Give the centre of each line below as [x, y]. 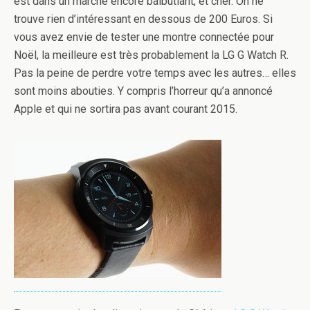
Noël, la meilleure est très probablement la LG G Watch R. [151, 55]
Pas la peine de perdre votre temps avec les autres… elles [155, 73]
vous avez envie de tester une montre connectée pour [144, 37]
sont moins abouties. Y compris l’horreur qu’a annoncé [143, 91]
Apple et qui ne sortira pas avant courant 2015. [126, 109]
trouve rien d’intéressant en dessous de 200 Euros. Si [143, 19]
